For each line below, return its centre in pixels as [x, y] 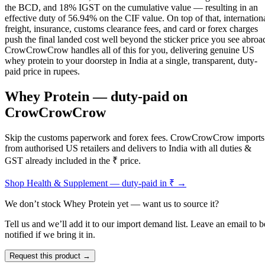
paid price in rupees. [42, 72]
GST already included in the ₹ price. [73, 161]
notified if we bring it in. [50, 235]
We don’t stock [34, 204]
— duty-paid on [138, 97]
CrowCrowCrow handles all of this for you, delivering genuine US [130, 50]
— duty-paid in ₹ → [147, 183]
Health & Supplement [67, 183]
